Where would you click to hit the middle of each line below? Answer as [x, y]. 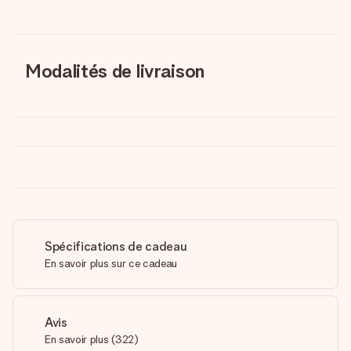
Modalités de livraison [115, 71]
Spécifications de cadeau [116, 246]
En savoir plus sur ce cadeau [111, 263]
